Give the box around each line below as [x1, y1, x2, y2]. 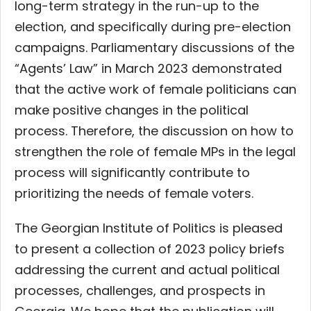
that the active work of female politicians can [15, 80, 296, 98]
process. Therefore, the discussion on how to [15, 121, 294, 140]
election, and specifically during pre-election [15, 17, 291, 35]
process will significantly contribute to [15, 163, 250, 181]
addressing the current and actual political [15, 260, 280, 278]
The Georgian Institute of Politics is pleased [15, 219, 283, 237]
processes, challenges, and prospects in [15, 281, 265, 299]
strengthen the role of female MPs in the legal [15, 142, 296, 160]
